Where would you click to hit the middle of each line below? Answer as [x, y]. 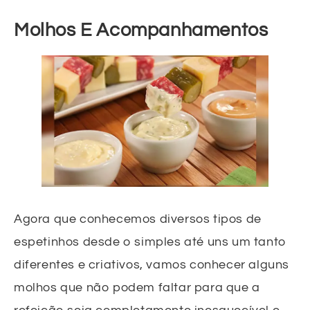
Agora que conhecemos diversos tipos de [138, 219]
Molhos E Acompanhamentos [141, 31]
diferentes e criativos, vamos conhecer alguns [152, 264]
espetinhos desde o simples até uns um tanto [150, 241]
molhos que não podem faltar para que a [137, 287]
